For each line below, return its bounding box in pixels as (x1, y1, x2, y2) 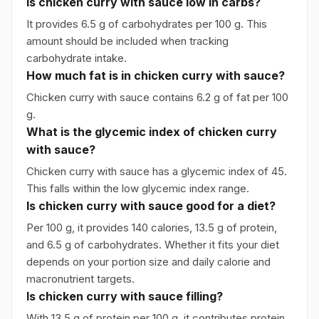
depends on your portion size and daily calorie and (26, 255, 271, 268)
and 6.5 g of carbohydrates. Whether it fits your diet (26, 238, 279, 251)
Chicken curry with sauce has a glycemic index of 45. (26, 164, 287, 178)
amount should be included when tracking (26, 34, 229, 48)
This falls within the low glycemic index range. (26, 182, 249, 195)
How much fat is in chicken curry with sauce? (26, 68, 285, 83)
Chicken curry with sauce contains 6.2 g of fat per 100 (26, 90, 288, 104)
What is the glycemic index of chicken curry (26, 125, 277, 139)
